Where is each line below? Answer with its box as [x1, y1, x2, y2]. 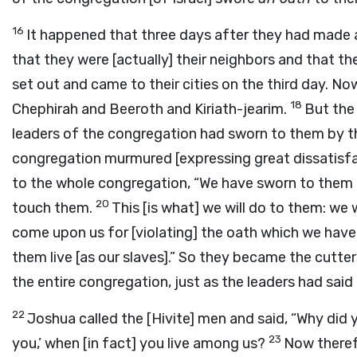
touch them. [12, 199, 96, 217]
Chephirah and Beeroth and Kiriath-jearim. [12, 100, 290, 118]
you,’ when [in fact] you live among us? [12, 335, 269, 352]
